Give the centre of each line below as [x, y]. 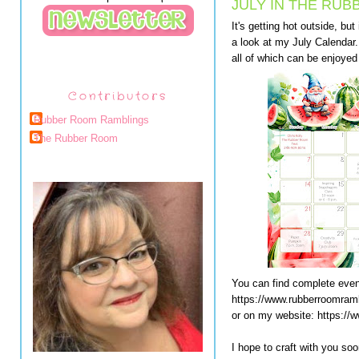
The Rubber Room [76, 139]
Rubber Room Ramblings [91, 120]
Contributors [118, 96]
